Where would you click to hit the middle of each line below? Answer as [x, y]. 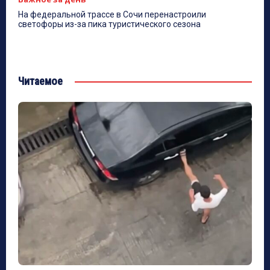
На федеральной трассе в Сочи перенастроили [112, 14]
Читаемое [40, 81]
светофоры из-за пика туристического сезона [109, 24]
